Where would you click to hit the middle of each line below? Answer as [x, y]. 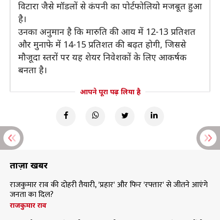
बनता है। [33, 70]
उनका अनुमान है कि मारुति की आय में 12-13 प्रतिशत [107, 31]
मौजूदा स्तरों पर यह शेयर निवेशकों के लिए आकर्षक [102, 57]
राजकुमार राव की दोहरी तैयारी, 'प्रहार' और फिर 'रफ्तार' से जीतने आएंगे [109, 185]
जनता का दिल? [32, 195]
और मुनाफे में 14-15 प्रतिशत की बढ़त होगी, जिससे [102, 44]
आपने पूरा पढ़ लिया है [110, 92]
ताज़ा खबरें [29, 165]
